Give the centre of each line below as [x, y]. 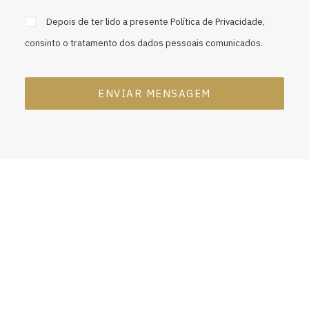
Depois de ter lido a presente [109, 22]
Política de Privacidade [217, 22]
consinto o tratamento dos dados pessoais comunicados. [144, 43]
